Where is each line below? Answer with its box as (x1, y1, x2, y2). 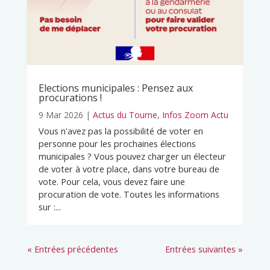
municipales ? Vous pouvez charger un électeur (38, 149, 226, 162)
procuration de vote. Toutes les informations (38, 187, 219, 200)
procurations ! (38, 90, 102, 104)
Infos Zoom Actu (162, 108, 228, 121)
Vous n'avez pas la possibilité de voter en (38, 124, 203, 137)
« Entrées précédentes (27, 242, 118, 255)
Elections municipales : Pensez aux (38, 81, 193, 95)
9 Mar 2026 (38, 108, 83, 121)
